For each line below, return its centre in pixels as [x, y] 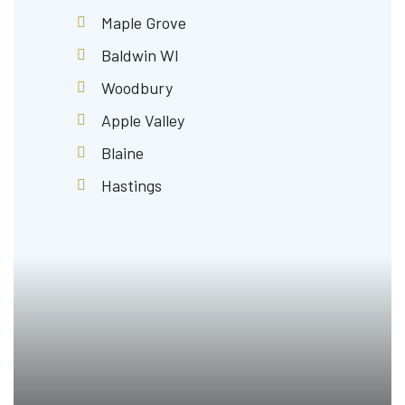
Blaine [122, 153]
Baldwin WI [140, 56]
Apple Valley [143, 121]
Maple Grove [144, 23]
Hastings [132, 186]
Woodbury [137, 88]
